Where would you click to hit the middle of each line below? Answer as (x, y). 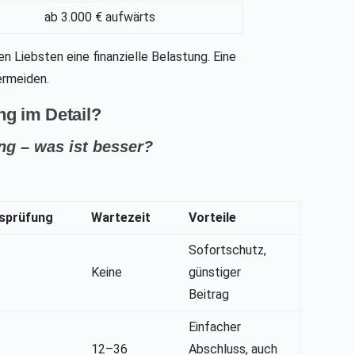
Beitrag (209, 295)
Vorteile (213, 218)
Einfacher (215, 327)
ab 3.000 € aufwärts (100, 17)
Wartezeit (121, 218)
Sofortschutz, (228, 250)
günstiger (215, 273)
